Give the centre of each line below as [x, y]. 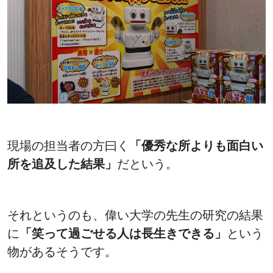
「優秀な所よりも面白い [196, 145]
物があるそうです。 [62, 251]
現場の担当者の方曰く [68, 145]
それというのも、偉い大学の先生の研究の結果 [135, 215]
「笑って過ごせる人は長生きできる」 [123, 233]
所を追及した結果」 [62, 164]
